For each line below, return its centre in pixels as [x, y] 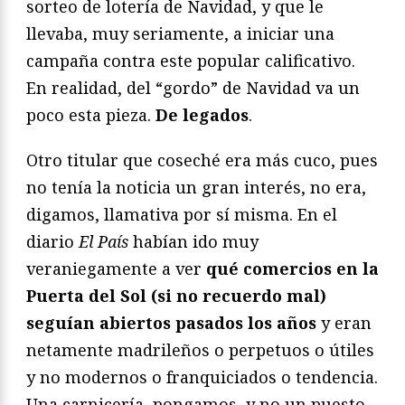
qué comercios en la [292, 269]
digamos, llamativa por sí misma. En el [182, 215]
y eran [344, 323]
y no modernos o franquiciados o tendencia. [202, 377]
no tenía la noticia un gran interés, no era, [196, 188]
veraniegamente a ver [116, 269]
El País [104, 242]
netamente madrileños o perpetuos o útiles [200, 350]
